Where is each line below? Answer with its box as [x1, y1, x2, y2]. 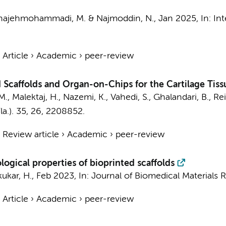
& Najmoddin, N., [85, 14, 158, 23]
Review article [2, 130, 59, 139]
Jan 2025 [158, 14, 196, 23]
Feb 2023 [36, 172, 74, 181]
